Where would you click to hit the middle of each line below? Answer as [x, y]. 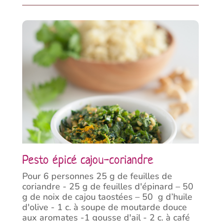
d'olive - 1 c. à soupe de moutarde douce [104, 207]
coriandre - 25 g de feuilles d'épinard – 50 [108, 186]
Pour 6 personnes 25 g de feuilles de [97, 176]
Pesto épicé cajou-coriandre [88, 160]
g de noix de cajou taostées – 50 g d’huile [107, 197]
